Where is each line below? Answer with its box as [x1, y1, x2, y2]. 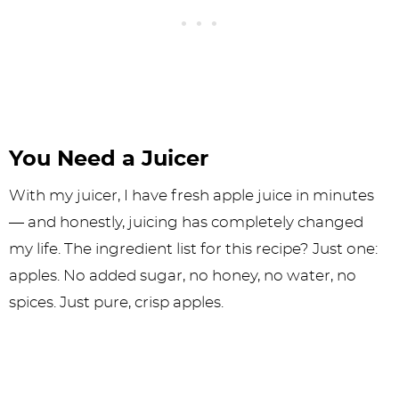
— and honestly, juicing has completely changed [9, 215, 363, 230]
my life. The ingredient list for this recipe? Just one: [9, 241, 378, 256]
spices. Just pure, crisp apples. [9, 295, 224, 310]
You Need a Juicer [9, 149, 208, 170]
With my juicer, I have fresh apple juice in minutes [9, 188, 374, 203]
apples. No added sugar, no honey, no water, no [9, 268, 356, 283]
